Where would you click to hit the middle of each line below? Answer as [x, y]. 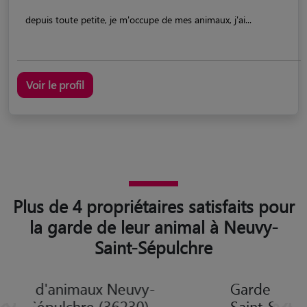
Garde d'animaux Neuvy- [159, 288]
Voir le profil [55, 84]
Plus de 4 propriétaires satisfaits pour [153, 206]
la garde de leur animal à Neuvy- [153, 226]
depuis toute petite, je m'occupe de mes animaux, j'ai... [138, 19]
